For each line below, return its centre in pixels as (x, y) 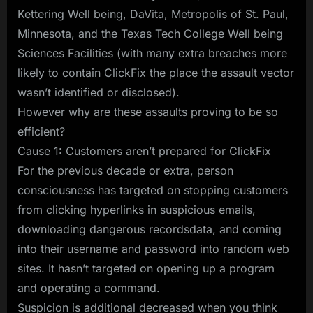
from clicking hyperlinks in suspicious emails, (137, 209)
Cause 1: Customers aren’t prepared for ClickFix (144, 151)
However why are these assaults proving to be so (148, 111)
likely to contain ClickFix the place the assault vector (156, 72)
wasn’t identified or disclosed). (99, 92)
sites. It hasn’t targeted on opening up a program (146, 268)
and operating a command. (89, 287)
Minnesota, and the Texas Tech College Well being (150, 33)
